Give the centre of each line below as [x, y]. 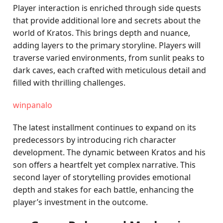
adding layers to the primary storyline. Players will [107, 45]
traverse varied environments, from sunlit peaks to [109, 58]
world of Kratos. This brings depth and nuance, [102, 33]
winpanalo [33, 105]
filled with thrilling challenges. [69, 83]
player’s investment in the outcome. [81, 202]
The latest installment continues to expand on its [105, 127]
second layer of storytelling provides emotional [102, 177]
